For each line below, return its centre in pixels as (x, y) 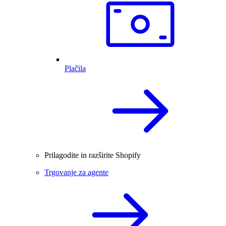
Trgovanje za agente (76, 172)
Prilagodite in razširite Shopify (93, 155)
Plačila (75, 68)
